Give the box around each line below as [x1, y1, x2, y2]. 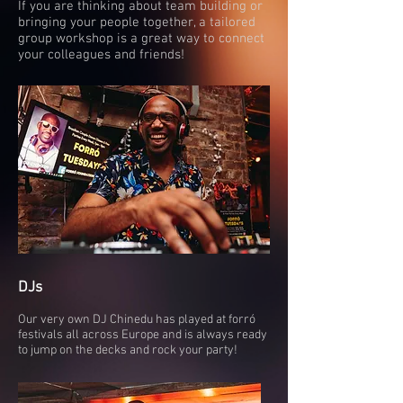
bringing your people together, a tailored [18, 14, 255, 31]
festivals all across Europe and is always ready [18, 327, 267, 343]
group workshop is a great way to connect [18, 31, 264, 47]
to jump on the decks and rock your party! [18, 343, 237, 358]
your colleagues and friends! [18, 47, 184, 63]
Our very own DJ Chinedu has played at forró [18, 312, 255, 327]
